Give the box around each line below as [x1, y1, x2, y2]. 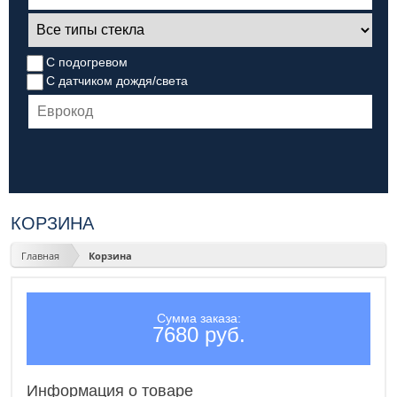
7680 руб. [152, 323, 245, 347]
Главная [21, 248, 59, 262]
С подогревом [46, 54, 128, 69]
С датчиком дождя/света [46, 73, 189, 88]
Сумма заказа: [156, 311, 241, 326]
